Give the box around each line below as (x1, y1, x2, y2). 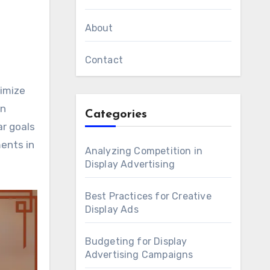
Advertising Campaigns (84, 249, 193, 260)
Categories (84, 108, 147, 121)
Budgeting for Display (84, 236, 187, 247)
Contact (84, 54, 123, 66)
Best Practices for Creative (84, 190, 212, 202)
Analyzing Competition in (84, 145, 203, 157)
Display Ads (84, 204, 139, 215)
